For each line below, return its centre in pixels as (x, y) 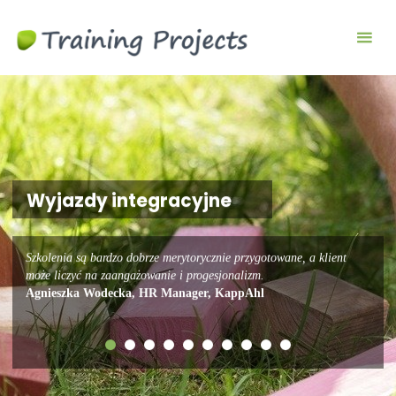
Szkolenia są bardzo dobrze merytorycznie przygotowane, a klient (187, 258)
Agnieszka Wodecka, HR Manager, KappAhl (145, 293)
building (297, 112)
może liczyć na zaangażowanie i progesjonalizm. (145, 276)
